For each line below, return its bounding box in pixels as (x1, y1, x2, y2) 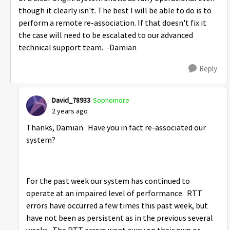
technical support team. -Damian (18, 43, 138, 53)
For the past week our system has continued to (26, 176, 190, 186)
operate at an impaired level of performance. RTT (26, 188, 202, 199)
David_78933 (52, 95, 90, 105)
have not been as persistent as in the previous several (26, 213, 213, 223)
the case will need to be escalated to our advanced (18, 30, 193, 41)
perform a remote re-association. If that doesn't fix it (18, 18, 206, 28)
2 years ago (52, 106, 88, 116)
